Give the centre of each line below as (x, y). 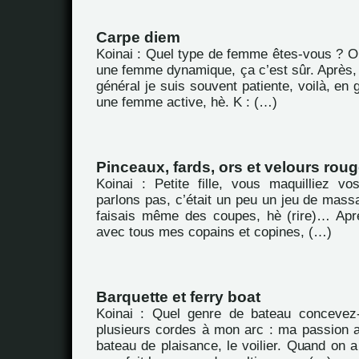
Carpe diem (138, 37)
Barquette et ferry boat (178, 297)
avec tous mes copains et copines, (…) (214, 232)
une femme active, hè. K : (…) (187, 102)
